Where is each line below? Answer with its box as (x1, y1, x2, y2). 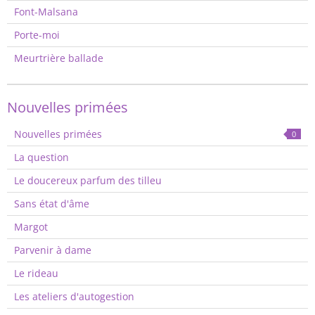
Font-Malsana (14, 5, 78, 18)
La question (14, 150, 69, 164)
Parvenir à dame (14, 243, 91, 257)
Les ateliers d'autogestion (14, 290, 134, 303)
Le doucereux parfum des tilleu (14, 174, 162, 187)
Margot (14, 220, 48, 233)
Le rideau (14, 266, 58, 280)
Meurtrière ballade (14, 51, 103, 65)
